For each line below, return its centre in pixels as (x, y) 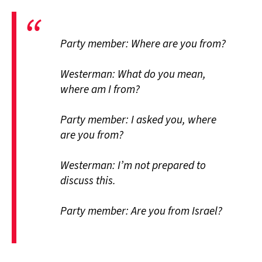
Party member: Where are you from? (143, 44)
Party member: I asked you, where (138, 120)
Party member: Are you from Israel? (141, 211)
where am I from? (100, 90)
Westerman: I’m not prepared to (133, 166)
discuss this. (88, 181)
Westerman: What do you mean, (133, 75)
